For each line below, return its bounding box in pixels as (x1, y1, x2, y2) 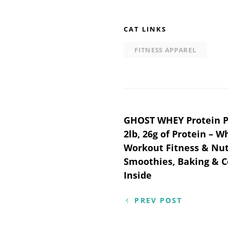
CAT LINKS (124, 24, 166, 34)
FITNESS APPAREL (134, 45, 196, 54)
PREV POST (134, 195, 183, 205)
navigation (123, 137, 221, 162)
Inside (124, 168, 152, 181)
